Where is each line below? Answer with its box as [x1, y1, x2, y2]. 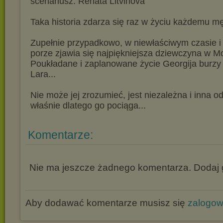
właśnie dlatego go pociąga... [30, 101, 146, 111]
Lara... [30, 69, 56, 79]
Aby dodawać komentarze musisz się [25, 198, 188, 208]
